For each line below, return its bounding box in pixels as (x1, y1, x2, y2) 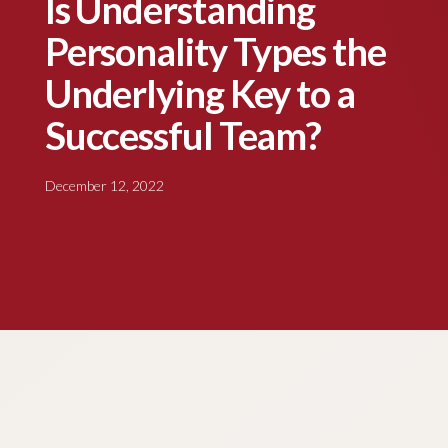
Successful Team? (44, 111, 322, 158)
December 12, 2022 (44, 176, 164, 194)
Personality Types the (44, 27, 386, 74)
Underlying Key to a (44, 69, 355, 116)
